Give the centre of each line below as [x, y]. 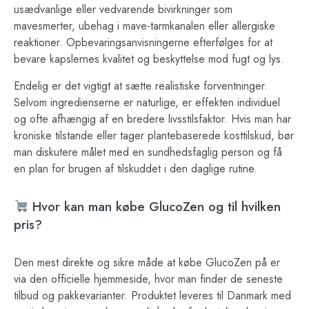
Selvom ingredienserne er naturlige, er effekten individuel [147, 102]
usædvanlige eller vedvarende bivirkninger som [123, 10]
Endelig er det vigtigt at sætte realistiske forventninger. [141, 86]
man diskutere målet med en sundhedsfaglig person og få [148, 152]
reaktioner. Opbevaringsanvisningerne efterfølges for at [143, 43]
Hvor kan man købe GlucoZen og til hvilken [155, 206]
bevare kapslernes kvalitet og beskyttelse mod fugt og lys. [149, 59]
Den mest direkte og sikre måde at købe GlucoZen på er [147, 262]
